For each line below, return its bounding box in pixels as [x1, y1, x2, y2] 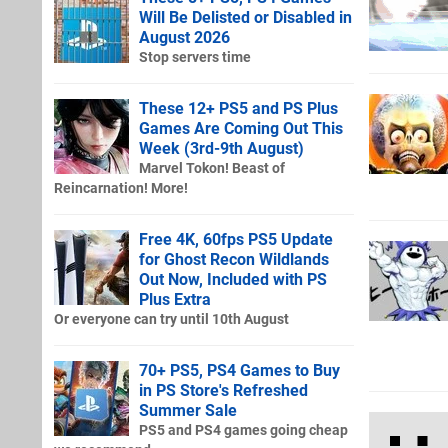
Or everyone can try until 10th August [54, 310, 289, 328]
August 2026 [139, 27, 230, 47]
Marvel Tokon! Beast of [139, 159, 285, 177]
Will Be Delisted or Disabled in [139, 7, 352, 27]
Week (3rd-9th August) [139, 138, 304, 158]
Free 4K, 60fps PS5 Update [139, 229, 333, 249]
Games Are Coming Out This [139, 118, 343, 138]
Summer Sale [139, 400, 237, 420]
